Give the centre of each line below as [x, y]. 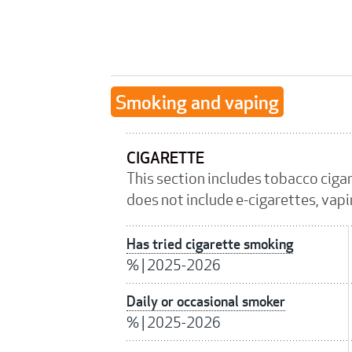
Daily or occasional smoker [206, 302]
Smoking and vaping [197, 102]
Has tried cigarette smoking [210, 244]
